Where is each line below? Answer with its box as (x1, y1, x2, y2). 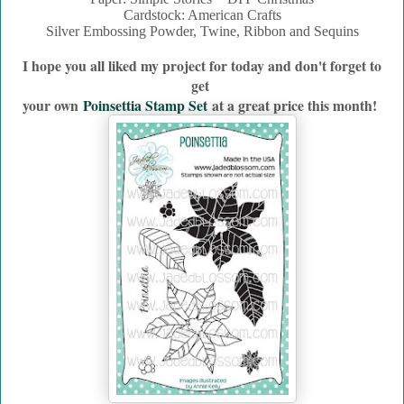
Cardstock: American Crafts (123, 7, 281, 23)
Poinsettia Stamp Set (83, 95, 207, 116)
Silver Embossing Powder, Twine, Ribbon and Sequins (45, 23, 359, 40)
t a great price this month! (219, 95, 377, 116)
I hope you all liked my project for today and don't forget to (23, 55, 381, 77)
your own (23, 95, 78, 116)
